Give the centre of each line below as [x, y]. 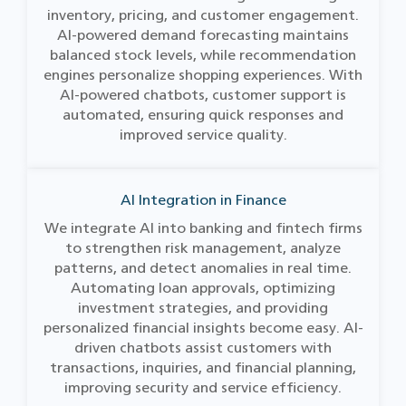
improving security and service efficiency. [203, 387]
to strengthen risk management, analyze [203, 248]
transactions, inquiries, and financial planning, [203, 367]
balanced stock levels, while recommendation [203, 55]
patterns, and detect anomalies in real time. [203, 268]
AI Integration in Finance [203, 200]
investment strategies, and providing [203, 308]
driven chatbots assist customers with [203, 348]
